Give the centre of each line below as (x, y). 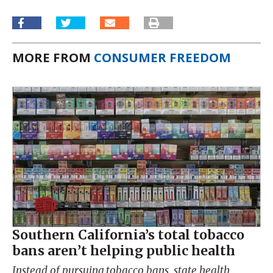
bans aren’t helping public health (124, 250)
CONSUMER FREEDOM (162, 57)
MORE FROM (53, 57)
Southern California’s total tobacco (128, 235)
